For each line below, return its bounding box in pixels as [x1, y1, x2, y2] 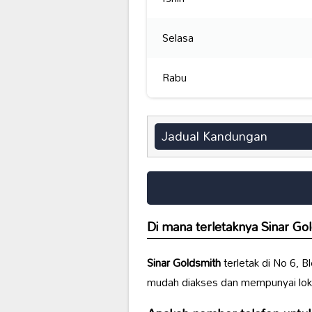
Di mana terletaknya [146, 214, 261, 240]
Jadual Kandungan [161, 123, 267, 149]
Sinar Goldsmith [146, 251, 221, 274]
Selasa [162, 26, 194, 49]
